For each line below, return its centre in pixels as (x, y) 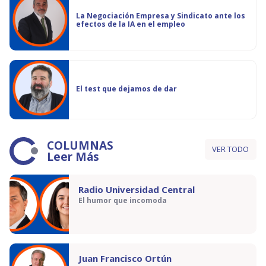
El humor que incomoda (123, 201)
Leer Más (73, 157)
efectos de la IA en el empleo (131, 24)
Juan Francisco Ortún (125, 258)
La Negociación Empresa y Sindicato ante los (161, 16)
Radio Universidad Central (137, 189)
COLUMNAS (80, 145)
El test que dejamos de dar (126, 89)
